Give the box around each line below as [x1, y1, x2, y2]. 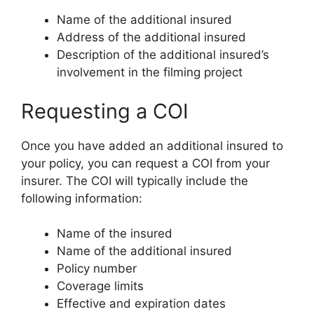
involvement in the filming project [57, 65, 243, 79]
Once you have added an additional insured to [21, 138, 283, 153]
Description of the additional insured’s [57, 48, 269, 62]
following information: [21, 191, 142, 205]
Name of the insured [57, 226, 172, 240]
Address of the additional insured [57, 30, 246, 44]
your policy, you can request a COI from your [21, 156, 270, 170]
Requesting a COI [21, 98, 189, 123]
